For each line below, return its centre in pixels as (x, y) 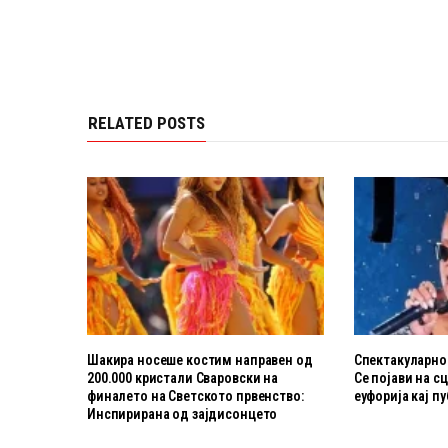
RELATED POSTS (146, 123)
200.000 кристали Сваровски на (182, 378)
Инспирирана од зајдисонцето (182, 414)
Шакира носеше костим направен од (200, 360)
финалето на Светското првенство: (195, 396)
